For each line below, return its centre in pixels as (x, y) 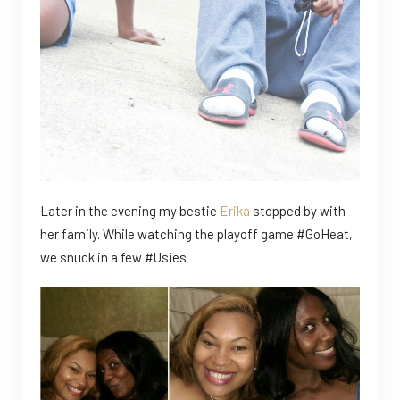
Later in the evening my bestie (130, 211)
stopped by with (298, 211)
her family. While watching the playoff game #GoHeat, (198, 234)
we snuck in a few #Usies (113, 258)
